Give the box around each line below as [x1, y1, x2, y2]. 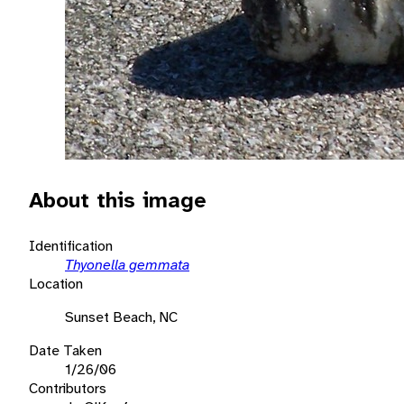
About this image [29, 185, 207, 215]
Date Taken [29, 340, 102, 360]
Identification [29, 235, 113, 255]
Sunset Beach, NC [65, 307, 178, 326]
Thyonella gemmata [65, 254, 189, 274]
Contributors [29, 378, 106, 398]
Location [29, 273, 83, 293]
